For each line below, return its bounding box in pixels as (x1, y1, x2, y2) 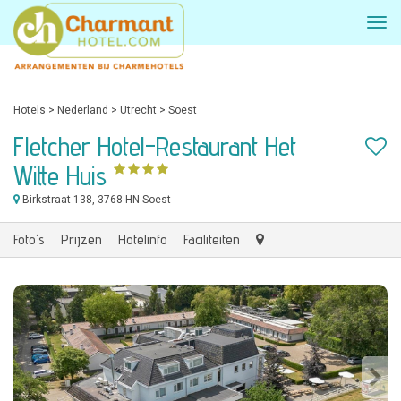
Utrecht (120, 102, 157, 118)
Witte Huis (13, 159, 107, 192)
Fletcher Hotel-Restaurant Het (13, 130, 296, 162)
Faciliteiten (183, 231, 240, 248)
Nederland (57, 102, 108, 118)
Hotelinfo (118, 231, 167, 248)
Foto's (13, 231, 45, 248)
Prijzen (61, 231, 102, 248)
